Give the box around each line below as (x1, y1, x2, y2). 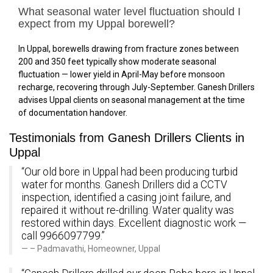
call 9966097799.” (21, 229, 105, 242)
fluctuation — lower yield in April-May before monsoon (18, 69, 225, 79)
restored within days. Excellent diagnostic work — (21, 216, 247, 229)
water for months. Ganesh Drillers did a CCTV (21, 178, 227, 191)
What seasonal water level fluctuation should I (18, 5, 241, 18)
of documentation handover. (18, 107, 127, 118)
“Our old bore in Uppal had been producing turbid (21, 165, 238, 178)
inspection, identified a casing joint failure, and (21, 191, 231, 204)
